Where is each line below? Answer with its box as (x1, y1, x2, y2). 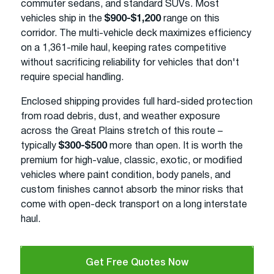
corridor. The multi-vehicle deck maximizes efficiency (21, 29, 251, 38)
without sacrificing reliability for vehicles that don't (21, 58, 239, 67)
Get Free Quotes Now (86, 258, 188, 267)
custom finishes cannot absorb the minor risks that (21, 185, 243, 194)
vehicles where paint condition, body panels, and (21, 171, 231, 180)
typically (21, 141, 59, 150)
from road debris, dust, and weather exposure (21, 112, 220, 121)
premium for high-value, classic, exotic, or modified (21, 156, 242, 165)
